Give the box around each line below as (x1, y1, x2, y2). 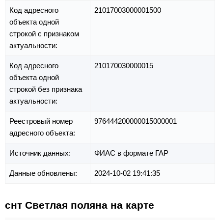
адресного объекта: (9, 128, 77, 137)
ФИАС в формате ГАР (94, 148, 168, 157)
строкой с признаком (9, 29, 79, 38)
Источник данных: (9, 148, 73, 157)
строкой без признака (9, 84, 82, 93)
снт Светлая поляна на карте (5, 199, 154, 211)
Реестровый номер (9, 116, 73, 125)
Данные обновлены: (9, 168, 79, 177)
